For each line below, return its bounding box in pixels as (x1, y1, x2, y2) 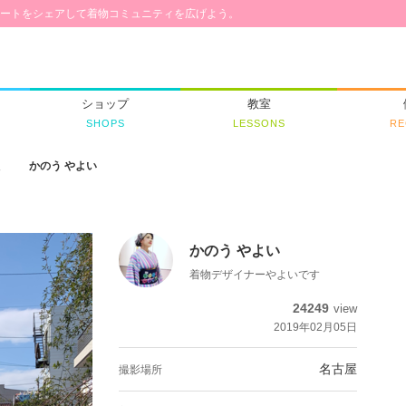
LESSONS (232, 118, 285, 130)
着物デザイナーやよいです (189, 268, 320, 282)
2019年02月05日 (274, 321, 357, 334)
